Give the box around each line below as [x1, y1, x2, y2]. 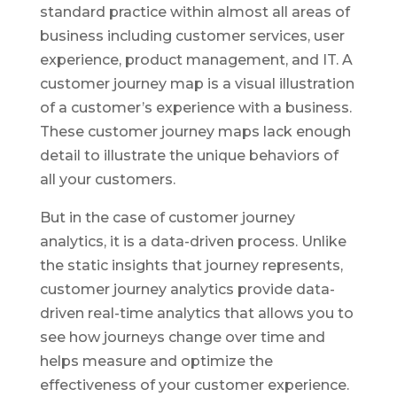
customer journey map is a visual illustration [39, 75, 354, 93]
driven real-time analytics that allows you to [39, 305, 354, 323]
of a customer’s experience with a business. [39, 99, 352, 117]
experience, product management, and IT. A [39, 51, 353, 69]
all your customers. [39, 171, 179, 189]
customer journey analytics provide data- [39, 281, 335, 299]
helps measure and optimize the [39, 353, 273, 370]
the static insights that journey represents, [39, 257, 343, 275]
